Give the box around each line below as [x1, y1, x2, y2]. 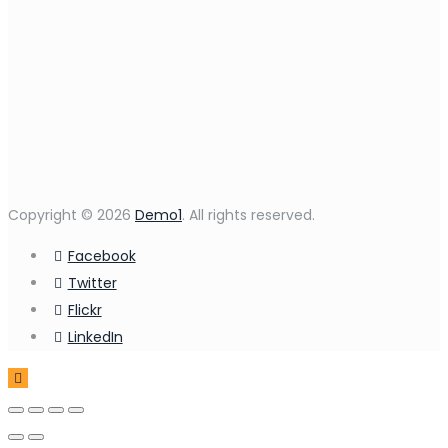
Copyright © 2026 [8, 205, 135, 226]
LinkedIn [67, 327, 123, 348]
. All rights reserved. [182, 205, 315, 226]
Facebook [67, 246, 136, 267]
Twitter [67, 273, 117, 294]
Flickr [67, 300, 102, 321]
